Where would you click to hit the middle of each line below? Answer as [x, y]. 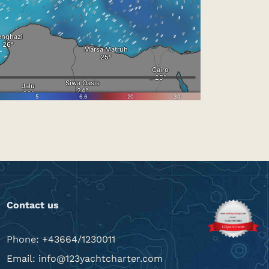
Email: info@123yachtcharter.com [84, 258]
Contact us [32, 205]
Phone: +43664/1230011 [61, 239]
